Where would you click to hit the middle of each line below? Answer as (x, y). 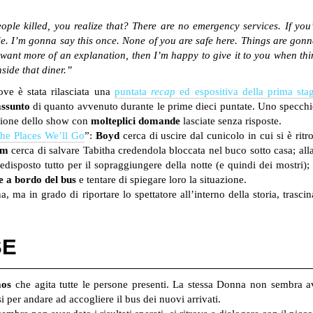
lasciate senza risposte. (231, 121)
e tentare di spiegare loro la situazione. (161, 180)
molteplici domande (136, 121)
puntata (133, 92)
